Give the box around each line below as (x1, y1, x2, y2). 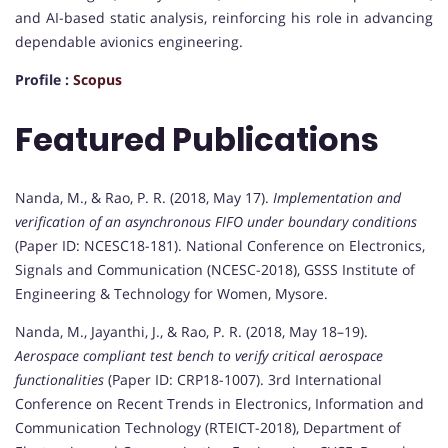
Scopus (73, 70, 122, 90)
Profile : (15, 70, 73, 90)
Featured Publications (15, 116, 379, 162)
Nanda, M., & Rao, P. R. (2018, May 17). (15, 188, 273, 208)
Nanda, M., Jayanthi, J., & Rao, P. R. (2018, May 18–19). (15, 322, 368, 342)
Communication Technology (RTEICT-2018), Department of (15, 418, 401, 438)
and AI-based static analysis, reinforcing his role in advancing (15, 8, 433, 28)
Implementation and (273, 188, 401, 208)
